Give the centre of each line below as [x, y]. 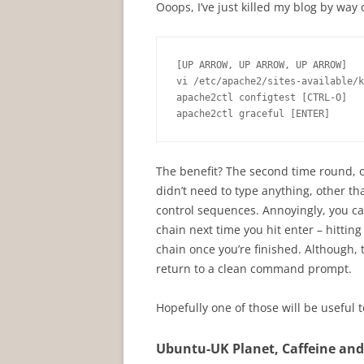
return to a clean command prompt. [254, 269]
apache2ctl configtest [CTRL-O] [262, 97]
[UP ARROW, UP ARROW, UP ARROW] [262, 65]
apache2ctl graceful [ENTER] [253, 114]
